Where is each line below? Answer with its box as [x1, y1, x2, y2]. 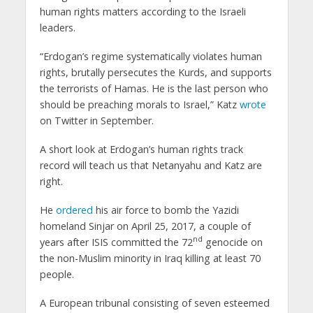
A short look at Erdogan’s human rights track [39, 142, 243, 156]
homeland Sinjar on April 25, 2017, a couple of [39, 219, 251, 233]
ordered [55, 203, 93, 217]
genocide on [202, 235, 263, 249]
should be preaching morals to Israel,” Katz [39, 97, 240, 111]
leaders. [39, 21, 75, 35]
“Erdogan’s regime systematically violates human [39, 49, 262, 63]
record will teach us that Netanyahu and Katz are [39, 158, 262, 172]
